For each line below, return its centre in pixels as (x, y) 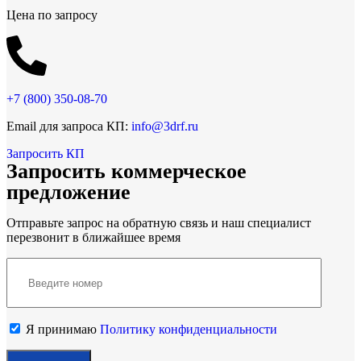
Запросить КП (46, 154)
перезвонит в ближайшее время (93, 238)
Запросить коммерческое (127, 172)
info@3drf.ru (165, 127)
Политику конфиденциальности (189, 330)
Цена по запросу (52, 15)
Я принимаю (61, 330)
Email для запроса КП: (69, 127)
